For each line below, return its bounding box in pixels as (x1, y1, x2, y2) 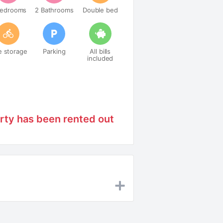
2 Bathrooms (35, 6, 74, 14)
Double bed (82, 6, 118, 14)
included (87, 54, 113, 62)
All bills (90, 47, 111, 55)
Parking (43, 47, 66, 55)
